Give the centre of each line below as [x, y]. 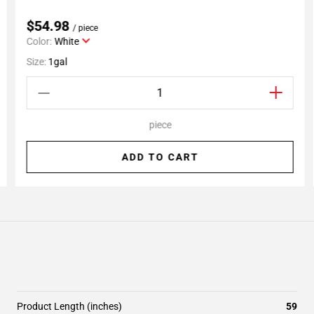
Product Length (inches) [69, 306]
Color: [39, 41]
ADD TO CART [160, 157]
